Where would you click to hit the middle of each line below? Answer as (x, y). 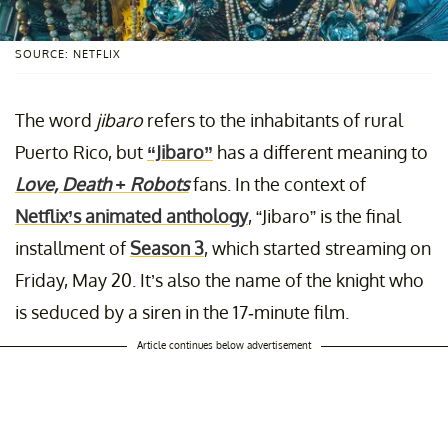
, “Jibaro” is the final (324, 215)
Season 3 (167, 247)
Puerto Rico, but (81, 151)
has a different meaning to (320, 151)
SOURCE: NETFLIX (68, 53)
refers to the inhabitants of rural (273, 119)
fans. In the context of (277, 183)
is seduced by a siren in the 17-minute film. (182, 311)
